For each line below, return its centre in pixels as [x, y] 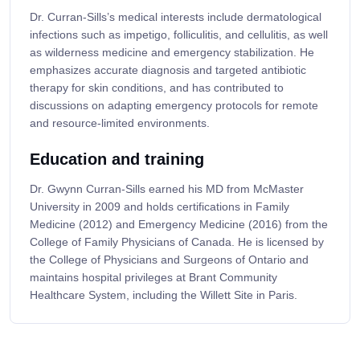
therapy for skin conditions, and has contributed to [157, 88]
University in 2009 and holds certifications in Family [160, 207]
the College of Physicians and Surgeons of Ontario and [169, 260]
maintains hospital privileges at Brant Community [153, 278]
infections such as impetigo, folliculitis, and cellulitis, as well [179, 35]
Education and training [117, 160]
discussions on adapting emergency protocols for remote [174, 106]
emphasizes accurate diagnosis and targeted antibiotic [168, 70]
